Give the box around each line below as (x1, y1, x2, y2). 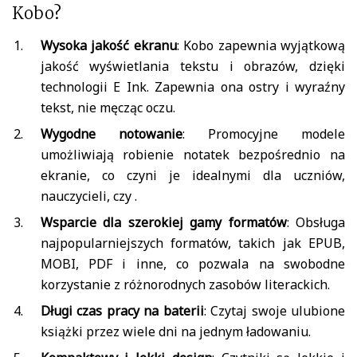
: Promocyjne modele (182, 125, 346, 143)
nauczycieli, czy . (40, 187, 137, 205)
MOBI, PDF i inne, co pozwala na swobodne (40, 255, 345, 273)
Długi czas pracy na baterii (40, 302, 204, 320)
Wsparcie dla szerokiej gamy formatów (40, 214, 287, 231)
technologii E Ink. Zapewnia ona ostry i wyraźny (40, 78, 345, 96)
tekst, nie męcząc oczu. (40, 99, 175, 116)
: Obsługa (286, 214, 346, 231)
